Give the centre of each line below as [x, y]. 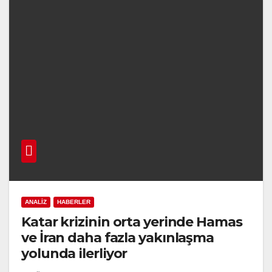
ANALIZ [36, 202]
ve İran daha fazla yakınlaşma [118, 237]
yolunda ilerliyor [74, 253]
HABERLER [74, 202]
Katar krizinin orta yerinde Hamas [132, 222]
